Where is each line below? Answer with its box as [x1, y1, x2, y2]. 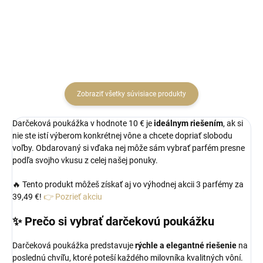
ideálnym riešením [154, 119, 223, 129]
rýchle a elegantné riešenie [135, 241, 237, 251]
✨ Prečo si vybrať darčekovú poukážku [12, 214, 214, 229]
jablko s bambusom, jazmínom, [155, 11, 255, 19]
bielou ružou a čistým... [155, 22, 228, 31]
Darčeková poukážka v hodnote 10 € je [12, 119, 154, 129]
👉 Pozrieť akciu [43, 192, 102, 202]
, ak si [223, 119, 243, 129]
